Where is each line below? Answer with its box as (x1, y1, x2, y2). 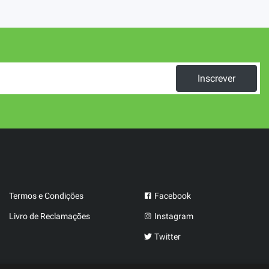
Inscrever (198, 72, 235, 84)
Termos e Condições (9, 191, 83, 201)
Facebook (153, 191, 191, 201)
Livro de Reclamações (9, 211, 90, 222)
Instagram (153, 211, 193, 222)
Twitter (153, 232, 181, 242)
